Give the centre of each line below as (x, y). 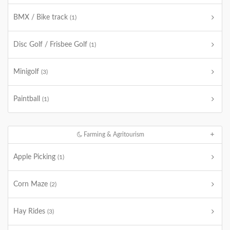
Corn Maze (32, 184)
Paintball (28, 99)
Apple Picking (35, 157)
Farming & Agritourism (113, 135)
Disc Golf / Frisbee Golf (51, 45)
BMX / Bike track (42, 17)
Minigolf (27, 72)
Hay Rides (30, 212)
